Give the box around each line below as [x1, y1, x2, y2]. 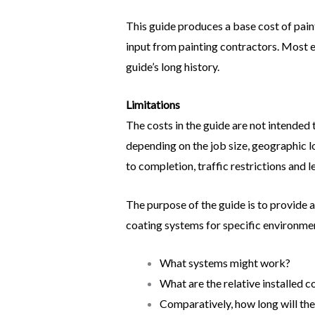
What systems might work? [159, 256, 290, 270]
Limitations [125, 98, 180, 112]
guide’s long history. [125, 59, 219, 73]
